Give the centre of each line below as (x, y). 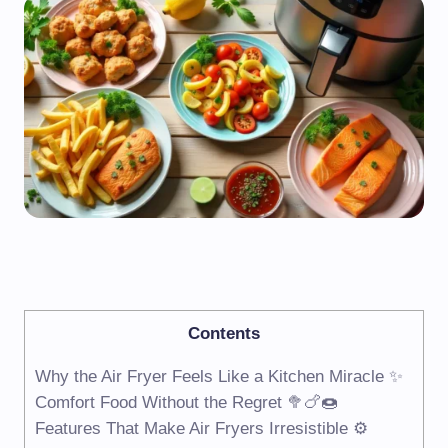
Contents (224, 333)
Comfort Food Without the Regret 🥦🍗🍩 (186, 403)
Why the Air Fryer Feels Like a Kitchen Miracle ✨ (219, 377)
